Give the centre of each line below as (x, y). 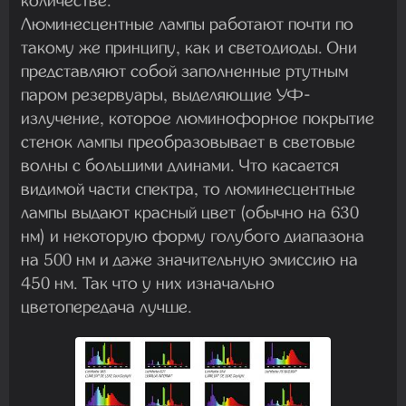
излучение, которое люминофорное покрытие (198, 118)
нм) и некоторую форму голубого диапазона (193, 236)
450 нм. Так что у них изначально (148, 283)
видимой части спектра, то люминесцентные (188, 188)
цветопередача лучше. (106, 306)
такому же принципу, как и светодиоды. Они (189, 47)
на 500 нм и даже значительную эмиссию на (189, 259)
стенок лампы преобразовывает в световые (188, 141)
